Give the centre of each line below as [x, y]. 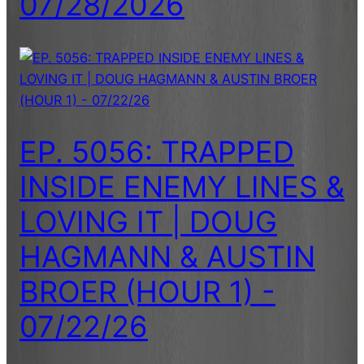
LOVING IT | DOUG [148, 221]
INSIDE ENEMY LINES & [182, 186]
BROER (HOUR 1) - [147, 291]
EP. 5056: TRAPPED [157, 152]
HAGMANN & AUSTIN [167, 256]
